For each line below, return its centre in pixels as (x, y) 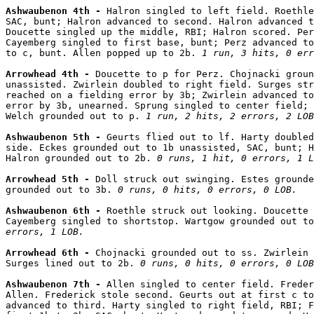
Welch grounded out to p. (76, 116)
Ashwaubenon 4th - (56, 11)
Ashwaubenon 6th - (56, 210)
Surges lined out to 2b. (73, 263)
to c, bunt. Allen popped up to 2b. (104, 53)
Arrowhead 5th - (50, 179)
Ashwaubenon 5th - (56, 137)
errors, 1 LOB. (45, 231)
